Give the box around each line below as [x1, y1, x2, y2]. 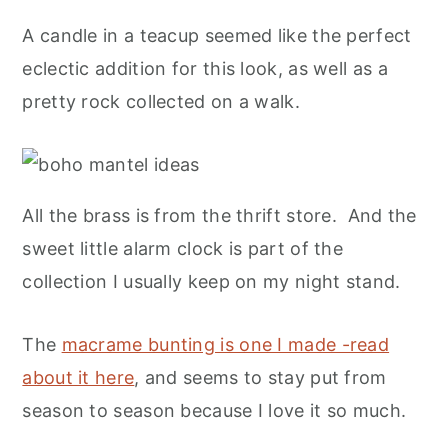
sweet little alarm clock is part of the [22, 238, 344, 260]
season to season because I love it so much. [22, 400, 407, 422]
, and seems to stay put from [134, 367, 387, 389]
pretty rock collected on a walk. [22, 91, 300, 113]
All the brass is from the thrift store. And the [22, 205, 417, 227]
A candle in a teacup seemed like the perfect [22, 25, 412, 47]
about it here [22, 367, 135, 389]
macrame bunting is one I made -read [61, 334, 390, 356]
